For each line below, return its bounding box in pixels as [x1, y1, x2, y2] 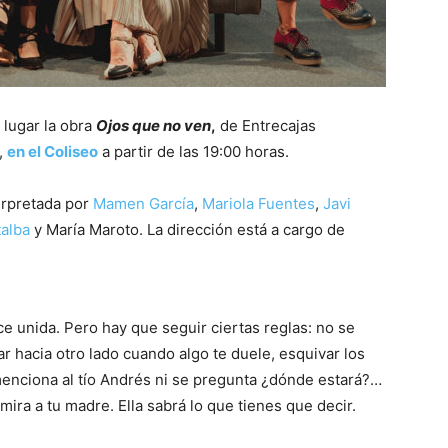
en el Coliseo [7, 141, 98, 161]
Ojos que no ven [96, 115, 211, 135]
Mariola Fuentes [202, 193, 315, 213]
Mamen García [93, 193, 194, 213]
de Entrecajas [216, 115, 316, 135]
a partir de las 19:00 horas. [98, 141, 289, 161]
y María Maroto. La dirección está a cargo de [30, 219, 345, 239]
